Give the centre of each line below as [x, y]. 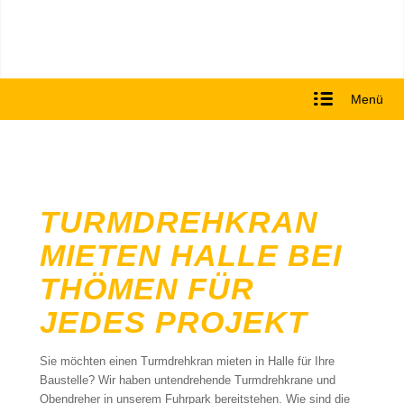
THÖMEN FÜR [147, 289]
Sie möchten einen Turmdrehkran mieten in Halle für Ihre [187, 361]
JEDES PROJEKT [173, 322]
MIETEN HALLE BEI [190, 255]
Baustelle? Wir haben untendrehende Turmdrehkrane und [187, 380]
